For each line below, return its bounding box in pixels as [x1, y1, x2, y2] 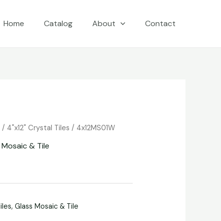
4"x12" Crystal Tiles [7, 123, 70, 133]
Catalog [44, 18, 73, 29]
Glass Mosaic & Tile [15, 202, 79, 211]
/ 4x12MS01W [70, 123, 115, 133]
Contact [145, 18, 176, 29]
